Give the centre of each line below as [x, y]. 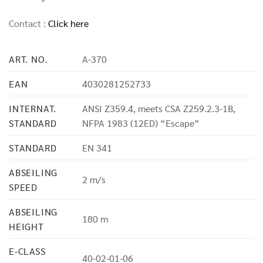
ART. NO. [28, 59]
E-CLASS [27, 251]
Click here [68, 23]
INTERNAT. [33, 109]
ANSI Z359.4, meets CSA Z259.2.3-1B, [159, 109]
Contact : [28, 23]
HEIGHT [26, 227]
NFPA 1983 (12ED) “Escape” [141, 123]
